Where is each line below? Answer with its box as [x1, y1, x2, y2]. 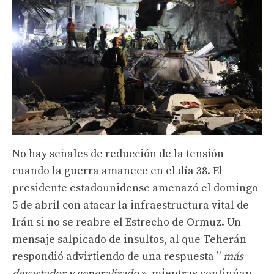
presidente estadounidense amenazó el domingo [12, 180, 258, 195]
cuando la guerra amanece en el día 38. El [12, 163, 223, 178]
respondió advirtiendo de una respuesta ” [12, 249, 223, 264]
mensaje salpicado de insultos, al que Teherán [12, 232, 246, 246]
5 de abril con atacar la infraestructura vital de [12, 198, 249, 212]
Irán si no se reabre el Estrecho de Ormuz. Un [12, 215, 241, 229]
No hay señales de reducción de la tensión [12, 146, 224, 161]
